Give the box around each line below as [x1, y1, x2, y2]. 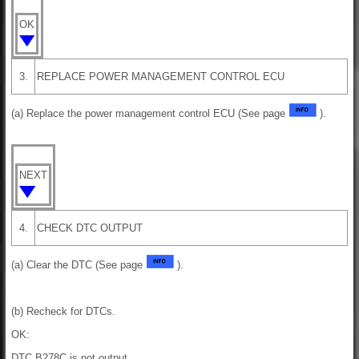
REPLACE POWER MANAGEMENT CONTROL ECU [37, 71, 284, 83]
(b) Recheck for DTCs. [11, 305, 115, 318]
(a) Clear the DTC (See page [11, 259, 146, 272]
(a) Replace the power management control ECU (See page [11, 107, 288, 120]
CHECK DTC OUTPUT [37, 222, 143, 235]
